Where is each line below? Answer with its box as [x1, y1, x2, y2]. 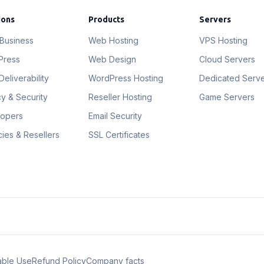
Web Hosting [88, 35, 138, 45]
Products [88, 15, 124, 24]
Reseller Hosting [88, 92, 152, 102]
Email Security [88, 111, 142, 121]
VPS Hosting [199, 35, 248, 45]
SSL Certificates [88, 130, 150, 140]
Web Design [88, 54, 136, 64]
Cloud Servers [199, 54, 256, 64]
